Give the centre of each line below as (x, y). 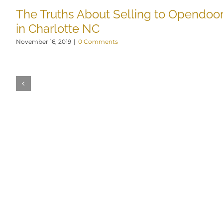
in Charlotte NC (57, 28)
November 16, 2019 (43, 42)
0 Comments (98, 42)
